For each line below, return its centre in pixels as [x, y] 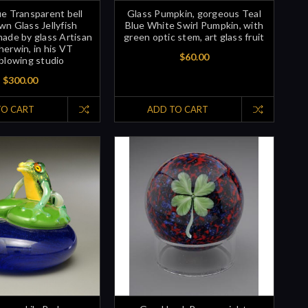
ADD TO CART [178, 109]
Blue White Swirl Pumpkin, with [194, 25]
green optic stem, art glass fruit [194, 36]
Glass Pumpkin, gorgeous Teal [194, 13]
